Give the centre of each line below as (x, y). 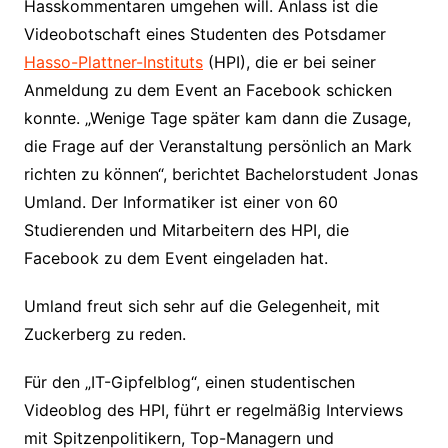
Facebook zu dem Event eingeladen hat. (175, 258)
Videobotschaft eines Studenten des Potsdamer (204, 34)
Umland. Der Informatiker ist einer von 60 (180, 202)
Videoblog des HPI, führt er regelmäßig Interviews (213, 410)
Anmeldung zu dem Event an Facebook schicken (207, 90)
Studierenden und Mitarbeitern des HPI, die (186, 230)
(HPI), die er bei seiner (289, 62)
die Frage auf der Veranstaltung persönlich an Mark (217, 146)
